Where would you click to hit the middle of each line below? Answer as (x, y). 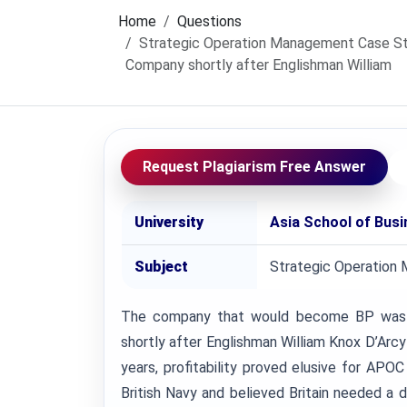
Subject (161, 267)
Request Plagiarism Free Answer (254, 167)
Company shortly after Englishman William (258, 65)
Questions (209, 21)
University (169, 222)
